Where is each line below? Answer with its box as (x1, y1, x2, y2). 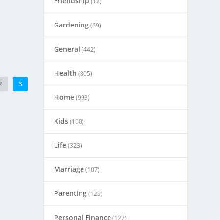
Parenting (54, 189, 87, 198)
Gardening (54, 20, 89, 29)
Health (54, 68, 77, 78)
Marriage (54, 165, 84, 174)
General (54, 44, 81, 54)
